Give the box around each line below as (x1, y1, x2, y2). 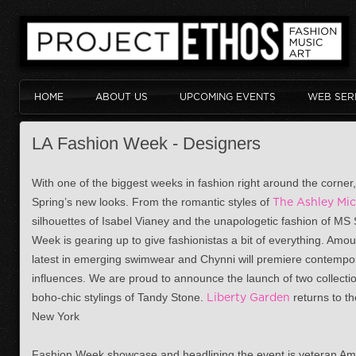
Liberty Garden (207, 291, 290, 303)
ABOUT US (95, 91, 148, 102)
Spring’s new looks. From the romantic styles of (32, 195, 273, 208)
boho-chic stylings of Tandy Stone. (32, 291, 207, 304)
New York (32, 310, 79, 323)
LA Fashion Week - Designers (32, 133, 261, 153)
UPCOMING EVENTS (180, 91, 276, 102)
